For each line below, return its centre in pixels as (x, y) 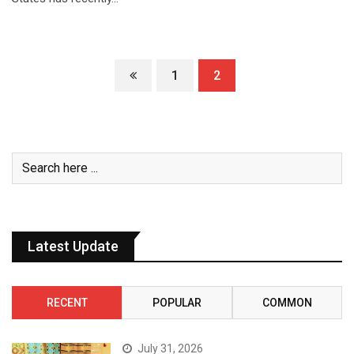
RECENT (67, 302)
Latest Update (73, 246)
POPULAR (177, 302)
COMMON (287, 302)
